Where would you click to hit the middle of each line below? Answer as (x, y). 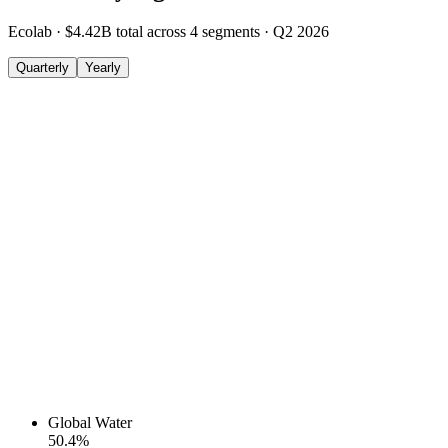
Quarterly (42, 68)
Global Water (90, 423)
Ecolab (30, 32)
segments (231, 32)
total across (153, 32)
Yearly (103, 68)
